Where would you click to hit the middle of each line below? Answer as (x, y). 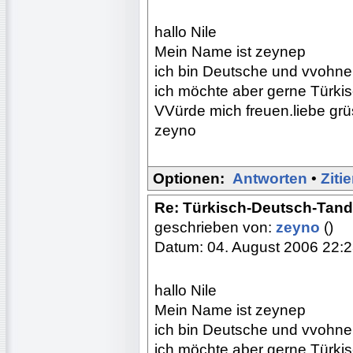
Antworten (270, 178)
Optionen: (189, 178)
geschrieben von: (215, 227)
